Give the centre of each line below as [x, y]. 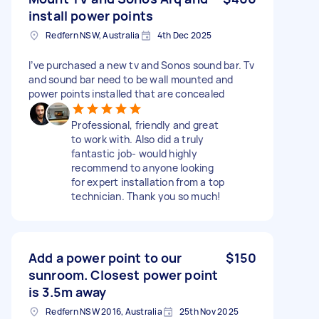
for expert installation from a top [148, 182]
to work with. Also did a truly [138, 139]
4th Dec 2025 [184, 35]
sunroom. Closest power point [124, 274]
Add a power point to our [105, 257]
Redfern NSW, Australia [93, 35]
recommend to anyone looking [142, 167]
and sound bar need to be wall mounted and [131, 79]
